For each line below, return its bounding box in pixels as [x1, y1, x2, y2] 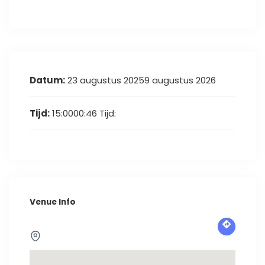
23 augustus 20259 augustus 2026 [65, 73, 216, 86]
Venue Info [30, 196, 76, 208]
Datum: [30, 73, 65, 86]
